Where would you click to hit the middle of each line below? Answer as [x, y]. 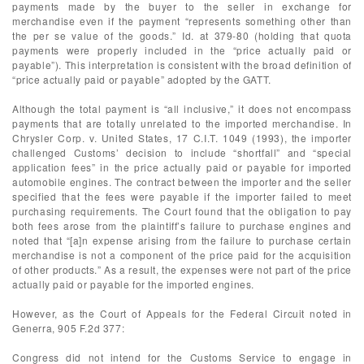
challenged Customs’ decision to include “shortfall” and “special [182, 152]
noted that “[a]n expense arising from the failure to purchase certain [182, 240]
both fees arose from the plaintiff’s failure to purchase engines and [182, 225]
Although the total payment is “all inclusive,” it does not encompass [182, 108]
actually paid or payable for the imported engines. [134, 284]
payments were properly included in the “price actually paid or [182, 50]
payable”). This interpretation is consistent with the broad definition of [182, 65]
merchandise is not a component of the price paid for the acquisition [182, 255]
